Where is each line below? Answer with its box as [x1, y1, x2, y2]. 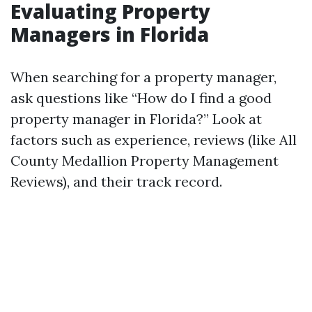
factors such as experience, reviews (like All [10, 131, 297, 148]
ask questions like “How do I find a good [10, 89, 272, 107]
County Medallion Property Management [10, 152, 279, 169]
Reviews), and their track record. [10, 173, 222, 190]
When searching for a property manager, [10, 68, 276, 86]
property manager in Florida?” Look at [10, 110, 262, 127]
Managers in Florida [10, 21, 209, 47]
